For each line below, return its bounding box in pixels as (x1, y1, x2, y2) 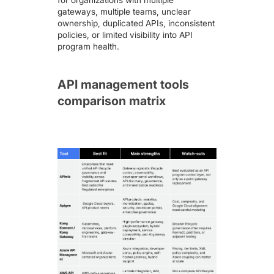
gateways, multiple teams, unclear (57, 6, 191, 17)
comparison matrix (57, 94, 166, 109)
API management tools (57, 77, 190, 92)
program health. (57, 41, 120, 51)
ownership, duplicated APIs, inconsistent (57, 18, 215, 28)
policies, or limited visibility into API (57, 29, 193, 40)
